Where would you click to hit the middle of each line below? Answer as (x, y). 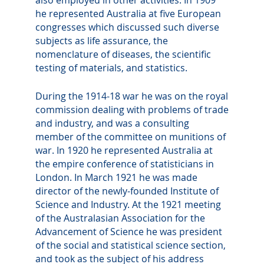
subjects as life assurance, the (102, 40)
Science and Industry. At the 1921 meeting (128, 205)
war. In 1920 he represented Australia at (124, 151)
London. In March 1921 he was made (116, 178)
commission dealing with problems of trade (132, 110)
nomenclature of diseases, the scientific (123, 54)
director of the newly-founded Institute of (127, 191)
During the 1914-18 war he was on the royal (132, 96)
